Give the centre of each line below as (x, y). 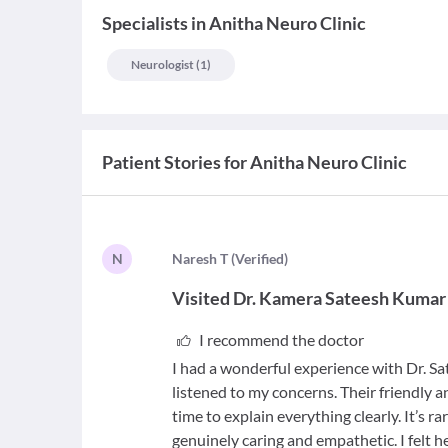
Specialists (145, 23)
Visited (201, 298)
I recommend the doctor (281, 339)
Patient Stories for (174, 162)
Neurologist (162, 64)
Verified (260, 258)
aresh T (206, 258)
